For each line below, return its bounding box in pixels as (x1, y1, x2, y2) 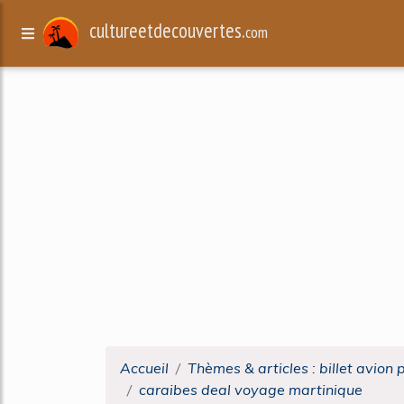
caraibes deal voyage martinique (139, 381, 363, 399)
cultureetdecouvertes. (89, 17, 246, 44)
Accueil (120, 359, 169, 377)
